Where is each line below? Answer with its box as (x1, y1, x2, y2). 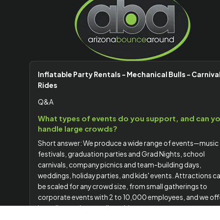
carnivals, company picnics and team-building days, (38, 161, 201, 169)
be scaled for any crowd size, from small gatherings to (38, 182, 207, 191)
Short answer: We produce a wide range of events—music (38, 139, 219, 147)
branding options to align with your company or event (38, 204, 206, 212)
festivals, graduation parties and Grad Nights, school (38, 150, 205, 158)
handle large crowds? (38, 124, 117, 133)
